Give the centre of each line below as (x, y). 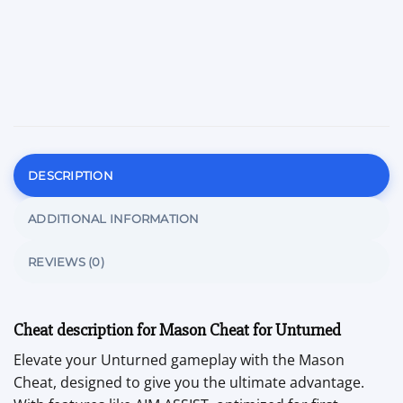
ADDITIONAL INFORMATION (114, 218)
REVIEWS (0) (66, 261)
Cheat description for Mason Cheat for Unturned (177, 330)
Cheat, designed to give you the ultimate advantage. (189, 383)
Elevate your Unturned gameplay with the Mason (179, 360)
